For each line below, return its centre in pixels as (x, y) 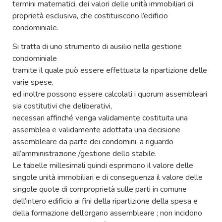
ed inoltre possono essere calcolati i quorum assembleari (110, 94)
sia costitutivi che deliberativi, (62, 106)
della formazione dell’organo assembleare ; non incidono (107, 213)
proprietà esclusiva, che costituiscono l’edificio (90, 16)
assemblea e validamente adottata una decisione (96, 130)
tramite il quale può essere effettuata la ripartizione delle (110, 70)
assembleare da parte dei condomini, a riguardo (93, 141)
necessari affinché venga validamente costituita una (100, 118)
